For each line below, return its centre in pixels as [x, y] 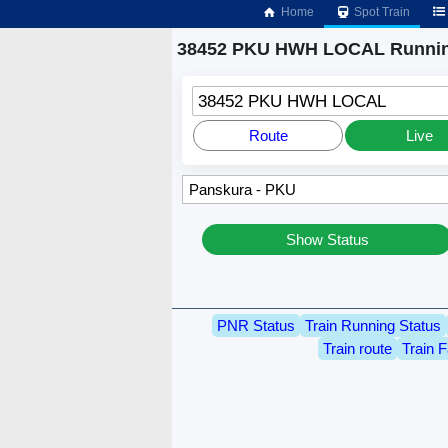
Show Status [327, 240]
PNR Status [256, 325]
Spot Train [381, 12]
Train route [357, 348]
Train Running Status [373, 325]
